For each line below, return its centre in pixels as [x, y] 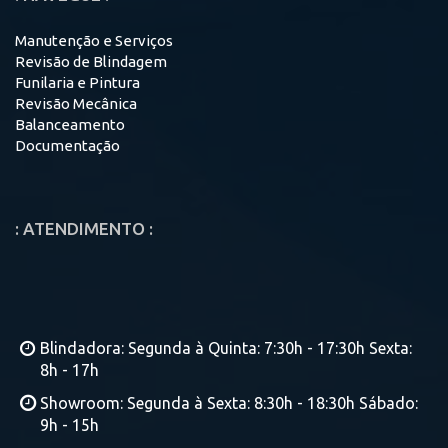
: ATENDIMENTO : [84, 228]
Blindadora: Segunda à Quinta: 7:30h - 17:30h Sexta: [226, 347]
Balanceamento [70, 124]
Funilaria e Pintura [77, 82]
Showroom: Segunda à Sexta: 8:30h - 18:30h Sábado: [229, 402]
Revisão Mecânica [76, 103]
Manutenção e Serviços [94, 40]
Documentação [67, 145]
